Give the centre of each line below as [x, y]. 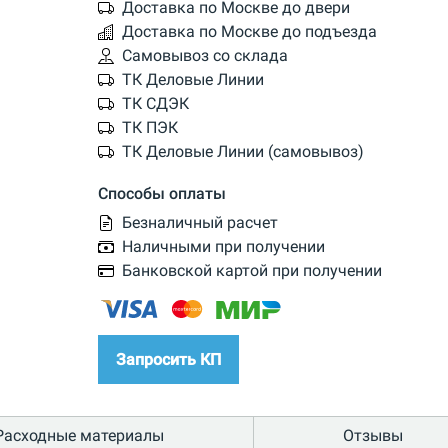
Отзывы [373, 435]
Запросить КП [168, 359]
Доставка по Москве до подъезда [249, 32]
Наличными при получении [223, 247]
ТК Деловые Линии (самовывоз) [242, 152]
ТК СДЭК [155, 104]
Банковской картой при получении [251, 271]
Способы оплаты [161, 194]
